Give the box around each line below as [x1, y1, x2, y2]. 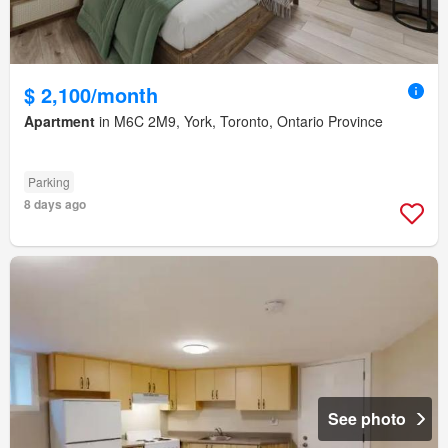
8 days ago [24, 194, 86, 213]
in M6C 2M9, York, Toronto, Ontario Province [95, 110, 383, 131]
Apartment [24, 110, 95, 131]
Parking [28, 172, 70, 190]
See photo [328, 407, 406, 431]
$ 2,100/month [24, 79, 158, 109]
